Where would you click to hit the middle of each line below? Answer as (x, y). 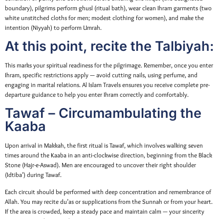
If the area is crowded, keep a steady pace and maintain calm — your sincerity (105, 211)
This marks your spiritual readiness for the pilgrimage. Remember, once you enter (109, 65)
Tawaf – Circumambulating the (103, 113)
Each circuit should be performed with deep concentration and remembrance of (108, 192)
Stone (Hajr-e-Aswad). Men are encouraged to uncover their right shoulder (100, 165)
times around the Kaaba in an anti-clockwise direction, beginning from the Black (109, 155)
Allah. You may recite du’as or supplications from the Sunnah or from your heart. (109, 201)
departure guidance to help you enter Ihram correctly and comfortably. (97, 94)
